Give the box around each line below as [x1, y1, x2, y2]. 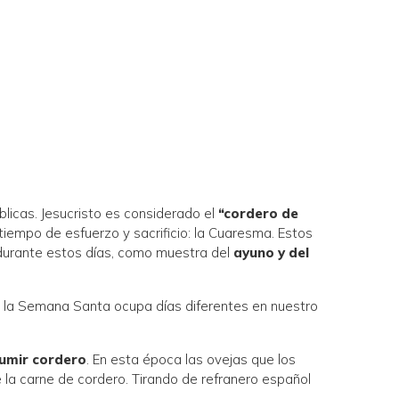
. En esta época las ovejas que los [86, 351, 297, 369]
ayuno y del [233, 244, 310, 262]
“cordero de [218, 205, 299, 223]
